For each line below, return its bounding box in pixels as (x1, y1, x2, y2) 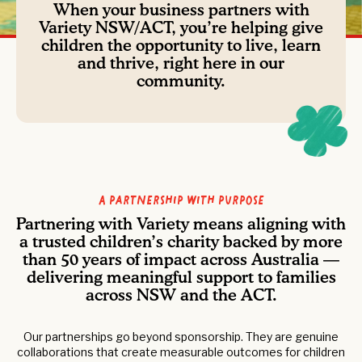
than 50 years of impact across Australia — (23, 248, 339, 272)
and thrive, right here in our (78, 52, 284, 76)
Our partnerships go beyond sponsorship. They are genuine (23, 330, 339, 343)
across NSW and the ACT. (85, 284, 277, 308)
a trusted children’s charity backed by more (19, 230, 343, 255)
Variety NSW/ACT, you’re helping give (39, 16, 323, 40)
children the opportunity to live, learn (41, 34, 321, 58)
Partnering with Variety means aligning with (16, 213, 346, 237)
